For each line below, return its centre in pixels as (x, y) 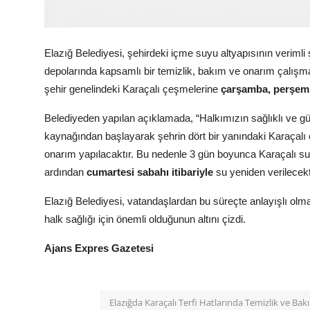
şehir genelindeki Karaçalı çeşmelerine (133, 89)
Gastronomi (41, 119)
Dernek (29, 58)
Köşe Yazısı (40, 28)
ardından (65, 172)
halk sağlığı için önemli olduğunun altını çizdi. (145, 219)
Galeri (26, 89)
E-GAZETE (38, 150)
